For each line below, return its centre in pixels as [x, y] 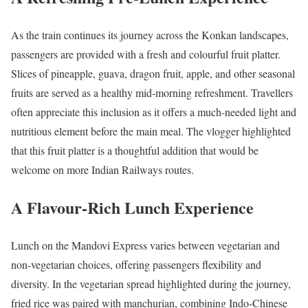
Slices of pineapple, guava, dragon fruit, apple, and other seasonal [153, 73]
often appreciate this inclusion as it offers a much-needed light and [154, 111]
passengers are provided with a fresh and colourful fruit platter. [146, 54]
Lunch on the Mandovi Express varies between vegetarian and [145, 245]
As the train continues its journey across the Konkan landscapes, [150, 34]
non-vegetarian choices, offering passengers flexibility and [136, 264]
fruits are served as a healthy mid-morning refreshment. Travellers [152, 92]
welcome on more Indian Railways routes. [102, 169]
